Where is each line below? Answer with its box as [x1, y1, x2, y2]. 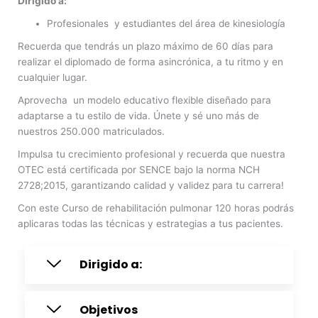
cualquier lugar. [18, 71, 87, 83]
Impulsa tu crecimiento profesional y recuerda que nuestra [18, 148, 285, 160]
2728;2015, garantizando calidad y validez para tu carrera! [18, 179, 284, 191]
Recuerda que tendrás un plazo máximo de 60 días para [18, 40, 273, 52]
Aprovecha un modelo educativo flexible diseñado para [18, 94, 271, 106]
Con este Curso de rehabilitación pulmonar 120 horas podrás [18, 202, 294, 214]
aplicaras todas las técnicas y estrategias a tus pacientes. [18, 217, 283, 229]
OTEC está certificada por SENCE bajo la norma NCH [18, 163, 260, 175]
